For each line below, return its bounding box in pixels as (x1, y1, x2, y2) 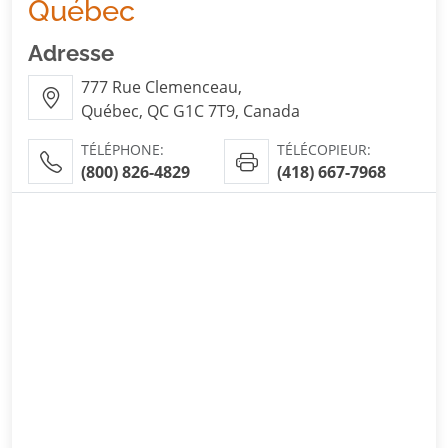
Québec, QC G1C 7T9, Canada (81, 100, 300, 122)
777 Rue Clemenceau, (81, 76, 242, 98)
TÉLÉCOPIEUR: (277, 140, 371, 159)
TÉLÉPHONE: (81, 140, 164, 159)
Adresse (28, 41, 114, 66)
